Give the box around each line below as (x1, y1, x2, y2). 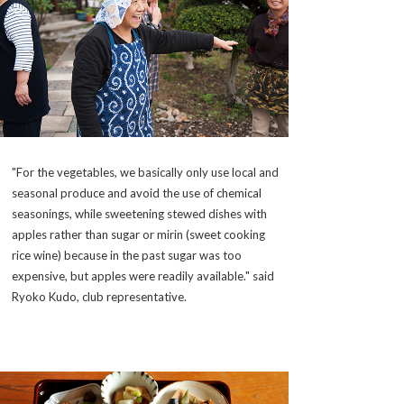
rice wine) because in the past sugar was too (12, 247, 242, 262)
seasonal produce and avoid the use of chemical (12, 185, 262, 200)
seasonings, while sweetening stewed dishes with (12, 206, 267, 221)
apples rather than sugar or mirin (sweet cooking (12, 226, 265, 242)
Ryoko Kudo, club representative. (12, 289, 187, 304)
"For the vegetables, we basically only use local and (12, 164, 279, 179)
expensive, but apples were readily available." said (12, 268, 274, 283)
